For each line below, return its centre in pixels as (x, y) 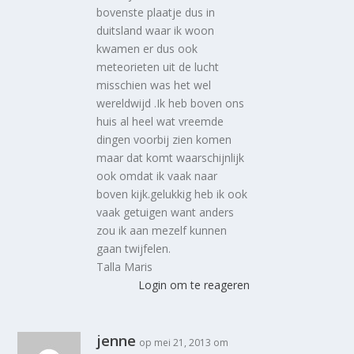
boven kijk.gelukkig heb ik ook (172, 194)
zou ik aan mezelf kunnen (162, 230)
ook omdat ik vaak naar (157, 175)
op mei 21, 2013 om (184, 342)
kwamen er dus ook (147, 48)
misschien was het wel (154, 85)
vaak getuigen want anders (166, 212)
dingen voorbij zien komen (164, 139)
